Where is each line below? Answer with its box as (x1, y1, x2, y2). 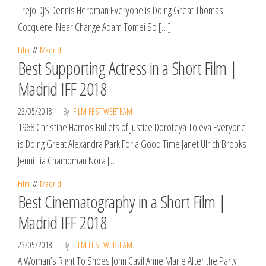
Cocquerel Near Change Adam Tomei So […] (18, 20, 171, 34)
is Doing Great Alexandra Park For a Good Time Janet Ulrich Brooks (18, 137, 246, 151)
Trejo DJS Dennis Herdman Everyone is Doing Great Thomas (18, 3, 223, 17)
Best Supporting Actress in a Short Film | (18, 56, 237, 80)
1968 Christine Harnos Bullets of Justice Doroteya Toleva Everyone (18, 120, 246, 134)
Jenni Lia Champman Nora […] (18, 153, 120, 167)
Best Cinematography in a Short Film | (18, 189, 226, 214)
